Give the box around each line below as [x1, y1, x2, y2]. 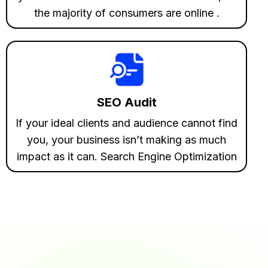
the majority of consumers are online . [33, 6, 220, 19]
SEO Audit [96, 95, 157, 109]
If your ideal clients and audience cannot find [16, 116, 238, 129]
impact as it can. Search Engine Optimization [16, 150, 237, 163]
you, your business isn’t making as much [27, 133, 227, 146]
